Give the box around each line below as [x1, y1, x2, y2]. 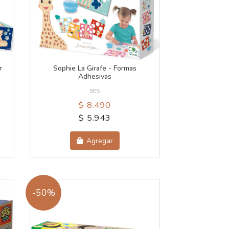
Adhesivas [78, 72, 111, 82]
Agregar [84, 135, 113, 146]
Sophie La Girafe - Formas [53, 63, 136, 74]
